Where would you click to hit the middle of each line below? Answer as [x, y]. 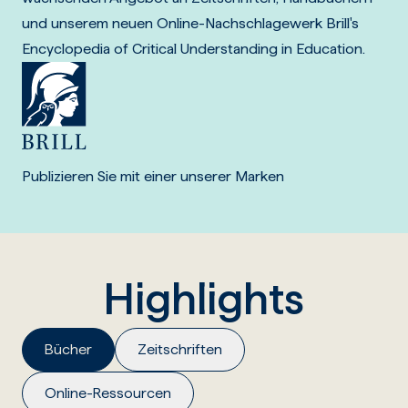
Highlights [204, 299]
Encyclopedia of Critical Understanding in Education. [193, 49]
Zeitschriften [179, 349]
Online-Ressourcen [107, 393]
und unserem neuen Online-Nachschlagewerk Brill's [190, 23]
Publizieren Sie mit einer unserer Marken [153, 176]
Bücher [68, 349]
